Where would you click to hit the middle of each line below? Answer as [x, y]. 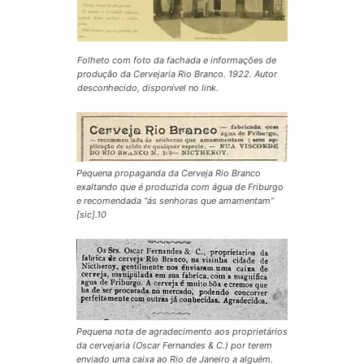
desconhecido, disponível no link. [147, 87]
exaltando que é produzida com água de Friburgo [180, 186]
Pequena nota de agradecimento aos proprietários [182, 331]
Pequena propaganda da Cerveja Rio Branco [169, 173]
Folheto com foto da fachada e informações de [176, 60]
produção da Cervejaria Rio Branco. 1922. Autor [177, 74]
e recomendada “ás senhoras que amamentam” [175, 200]
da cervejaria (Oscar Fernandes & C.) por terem [174, 345]
